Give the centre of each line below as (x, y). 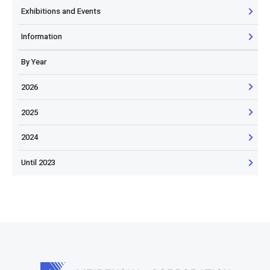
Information (42, 37)
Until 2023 (38, 163)
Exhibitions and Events (61, 11)
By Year (34, 61)
